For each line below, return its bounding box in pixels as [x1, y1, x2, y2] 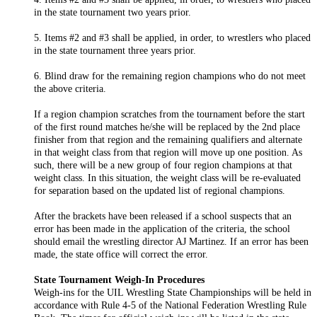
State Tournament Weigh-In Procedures [34, 273, 204, 285]
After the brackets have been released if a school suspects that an [34, 209, 292, 221]
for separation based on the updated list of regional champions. [34, 184, 288, 196]
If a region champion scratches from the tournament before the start [34, 108, 305, 120]
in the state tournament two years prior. [34, 6, 194, 18]
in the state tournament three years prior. [34, 44, 196, 56]
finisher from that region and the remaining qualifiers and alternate [34, 133, 302, 145]
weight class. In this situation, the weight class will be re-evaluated [34, 171, 301, 183]
